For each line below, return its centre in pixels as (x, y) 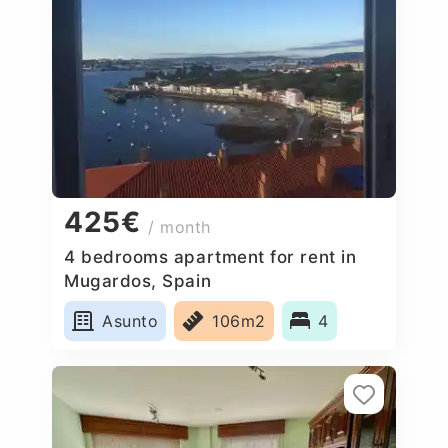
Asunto (130, 320)
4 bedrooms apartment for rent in (210, 256)
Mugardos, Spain (138, 280)
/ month (179, 227)
